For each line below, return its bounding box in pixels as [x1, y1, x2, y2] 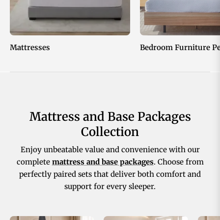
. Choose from [153, 157, 204, 167]
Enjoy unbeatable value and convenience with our [20, 145, 200, 155]
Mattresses [10, 42, 50, 52]
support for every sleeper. [64, 182, 156, 192]
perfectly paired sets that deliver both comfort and [19, 169, 201, 179]
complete [16, 157, 52, 167]
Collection [81, 124, 139, 140]
